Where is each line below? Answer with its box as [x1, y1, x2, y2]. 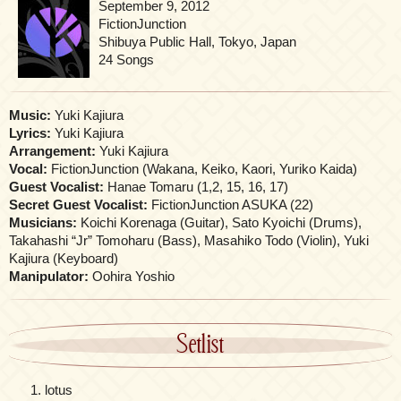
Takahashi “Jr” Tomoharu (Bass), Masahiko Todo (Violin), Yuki [9, 233, 369, 249]
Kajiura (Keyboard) [9, 251, 118, 267]
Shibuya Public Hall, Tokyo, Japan [98, 34, 296, 50]
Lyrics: [9, 125, 51, 141]
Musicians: [9, 215, 77, 231]
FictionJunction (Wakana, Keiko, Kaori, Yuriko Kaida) [47, 161, 357, 177]
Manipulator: [9, 269, 89, 285]
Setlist [176, 328, 225, 362]
